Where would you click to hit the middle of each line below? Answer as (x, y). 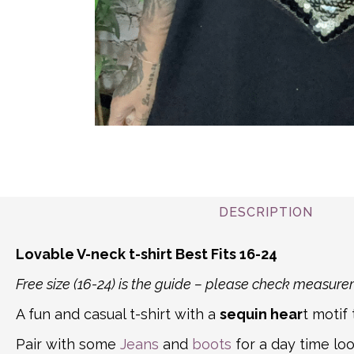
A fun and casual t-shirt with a (118, 314)
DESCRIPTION (265, 212)
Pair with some (68, 344)
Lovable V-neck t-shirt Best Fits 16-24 (147, 254)
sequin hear (261, 314)
